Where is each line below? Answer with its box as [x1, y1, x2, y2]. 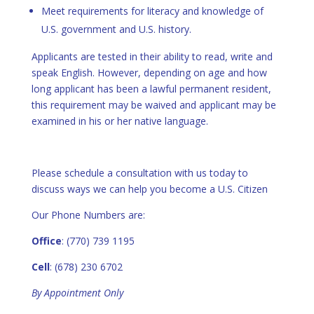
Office [31, 234, 62, 248]
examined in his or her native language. [31, 114, 208, 128]
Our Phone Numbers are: [31, 208, 145, 222]
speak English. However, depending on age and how [31, 66, 267, 80]
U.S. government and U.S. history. [41, 22, 191, 36]
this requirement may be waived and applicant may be [31, 98, 276, 112]
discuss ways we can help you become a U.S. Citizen [31, 182, 268, 196]
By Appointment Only [31, 286, 123, 300]
